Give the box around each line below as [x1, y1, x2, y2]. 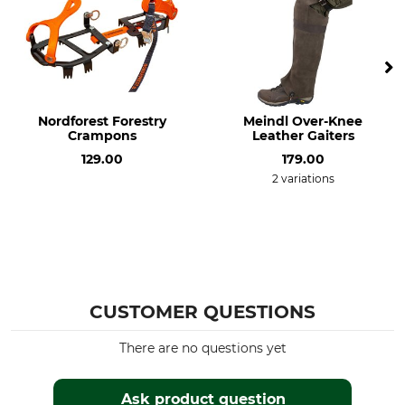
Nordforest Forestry [38, 113, 166, 129]
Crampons [68, 127, 137, 144]
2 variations [271, 172, 334, 185]
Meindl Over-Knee [243, 113, 363, 129]
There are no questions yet [118, 340, 287, 356]
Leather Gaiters [251, 127, 354, 144]
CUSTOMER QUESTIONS [89, 301, 316, 323]
